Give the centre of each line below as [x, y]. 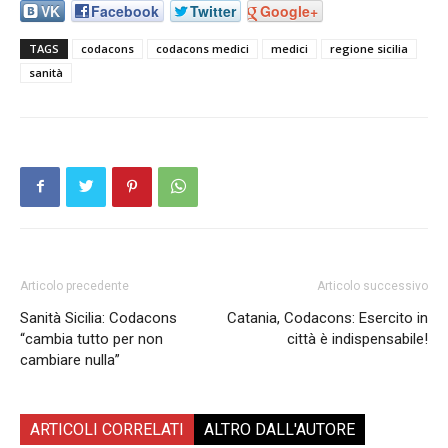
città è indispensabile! [357, 338]
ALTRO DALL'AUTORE [279, 429]
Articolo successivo [372, 285]
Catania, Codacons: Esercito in [327, 317]
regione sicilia [369, 48]
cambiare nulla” [70, 359]
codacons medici [202, 48]
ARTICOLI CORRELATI [107, 429]
